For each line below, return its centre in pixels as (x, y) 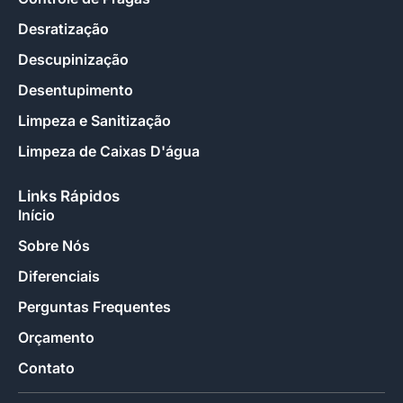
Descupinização (73, 60)
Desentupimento (76, 90)
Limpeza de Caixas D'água (109, 152)
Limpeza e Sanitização (94, 121)
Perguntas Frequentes (94, 307)
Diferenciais (59, 277)
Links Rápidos (69, 197)
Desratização (63, 29)
